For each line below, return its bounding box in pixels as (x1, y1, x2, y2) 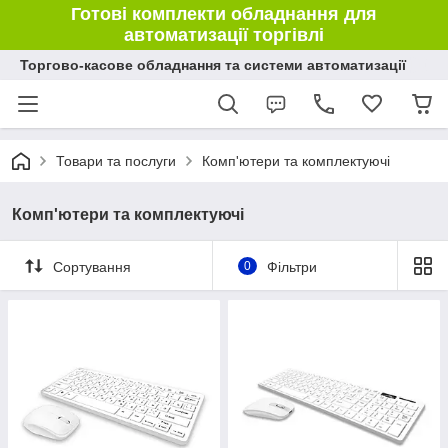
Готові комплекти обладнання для (71, 4, 377, 24)
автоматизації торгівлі (124, 25, 324, 45)
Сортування (53, 258, 131, 275)
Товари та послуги (56, 153, 176, 169)
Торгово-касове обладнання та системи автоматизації (20, 57, 406, 73)
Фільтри (266, 258, 317, 275)
